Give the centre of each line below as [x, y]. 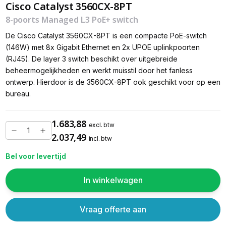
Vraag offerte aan [113, 209]
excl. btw [101, 125]
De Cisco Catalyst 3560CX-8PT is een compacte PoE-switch [106, 36]
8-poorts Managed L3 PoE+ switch [72, 20]
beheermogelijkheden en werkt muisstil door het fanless [99, 71]
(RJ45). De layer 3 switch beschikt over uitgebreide [91, 59]
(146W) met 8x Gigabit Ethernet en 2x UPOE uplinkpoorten [102, 47]
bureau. [18, 94]
